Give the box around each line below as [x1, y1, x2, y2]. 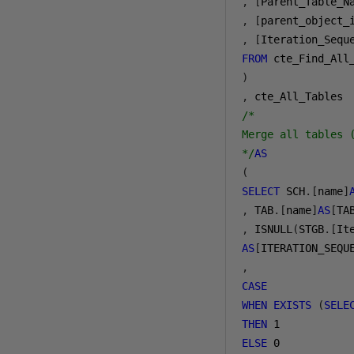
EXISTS [273, 299, 312, 311]
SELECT [242, 185, 281, 198]
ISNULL [248, 223, 293, 235]
